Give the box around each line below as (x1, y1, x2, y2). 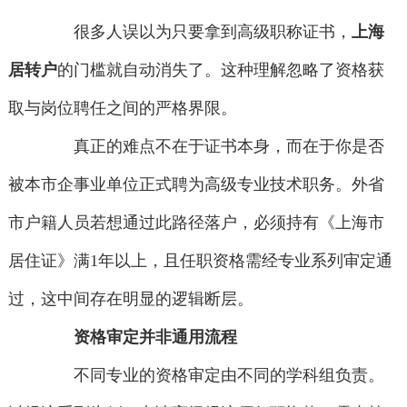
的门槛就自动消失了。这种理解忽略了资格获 (56, 61, 384, 80)
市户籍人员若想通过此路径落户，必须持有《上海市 (7, 213, 384, 233)
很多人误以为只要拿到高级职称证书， (41, 23, 352, 42)
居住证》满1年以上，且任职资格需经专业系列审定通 (7, 252, 392, 271)
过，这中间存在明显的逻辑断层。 (7, 290, 253, 309)
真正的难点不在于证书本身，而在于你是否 (41, 137, 385, 156)
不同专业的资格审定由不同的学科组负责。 (41, 366, 385, 385)
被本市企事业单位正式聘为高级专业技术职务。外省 (7, 175, 384, 194)
